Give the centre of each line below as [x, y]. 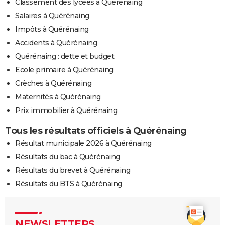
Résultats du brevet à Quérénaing [73, 170]
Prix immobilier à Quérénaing [66, 110]
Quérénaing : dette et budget [65, 56]
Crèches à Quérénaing [53, 83]
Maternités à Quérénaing [58, 97]
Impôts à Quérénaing [52, 29]
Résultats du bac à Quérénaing [68, 156]
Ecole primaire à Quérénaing [64, 70]
